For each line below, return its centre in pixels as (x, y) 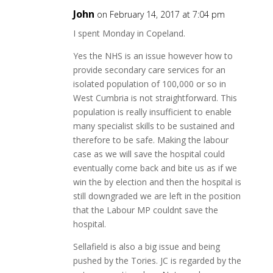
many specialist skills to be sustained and (154, 126)
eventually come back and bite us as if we (155, 168)
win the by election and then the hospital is (157, 182)
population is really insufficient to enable (152, 112)
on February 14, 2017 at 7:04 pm (161, 14)
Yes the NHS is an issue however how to (153, 55)
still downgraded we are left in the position (157, 196)
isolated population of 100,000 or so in (149, 83)
